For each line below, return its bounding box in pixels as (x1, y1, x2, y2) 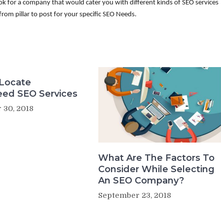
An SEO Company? (98, 175, 184, 186)
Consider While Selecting (98, 164, 215, 175)
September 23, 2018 (98, 191, 171, 200)
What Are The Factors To (98, 152, 215, 164)
